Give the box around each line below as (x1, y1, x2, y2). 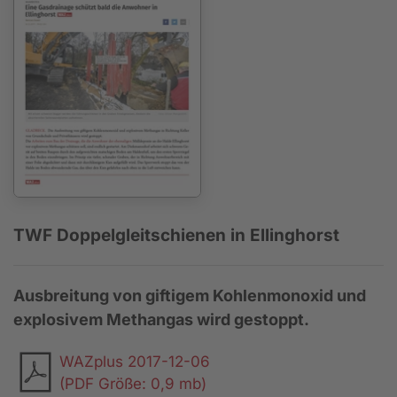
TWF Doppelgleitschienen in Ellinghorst (13, 225, 339, 246)
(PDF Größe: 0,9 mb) (59, 375, 206, 393)
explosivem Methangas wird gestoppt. (13, 310, 309, 330)
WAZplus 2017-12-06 (59, 353, 210, 371)
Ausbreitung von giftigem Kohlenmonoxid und (13, 286, 366, 306)
